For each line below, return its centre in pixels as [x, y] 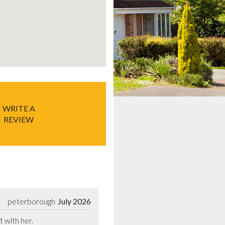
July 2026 [74, 201]
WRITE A [19, 108]
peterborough [31, 201]
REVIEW [19, 119]
